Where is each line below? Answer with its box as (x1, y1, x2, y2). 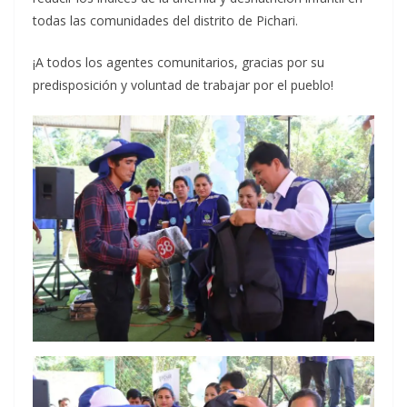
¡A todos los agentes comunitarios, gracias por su (33, 53, 324, 71)
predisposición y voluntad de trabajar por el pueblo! (33, 75, 333, 94)
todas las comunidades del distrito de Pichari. (33, 11, 298, 29)
